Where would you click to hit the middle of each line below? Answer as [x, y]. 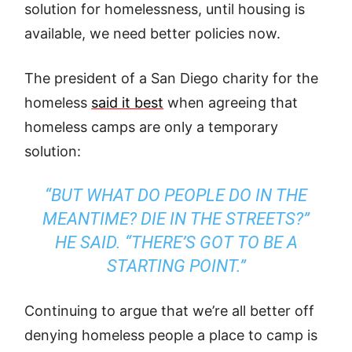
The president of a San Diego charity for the [172, 78]
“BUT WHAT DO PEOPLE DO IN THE [176, 195]
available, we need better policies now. [153, 33]
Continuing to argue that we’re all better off [170, 311]
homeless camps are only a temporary [152, 127]
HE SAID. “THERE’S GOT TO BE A [176, 242]
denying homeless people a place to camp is [171, 335]
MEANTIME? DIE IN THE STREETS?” [176, 219]
